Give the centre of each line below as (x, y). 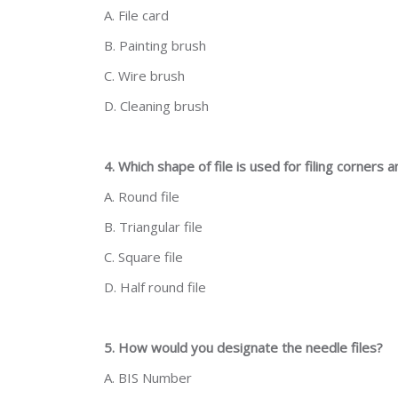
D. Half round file (155, 287)
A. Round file (142, 196)
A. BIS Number (148, 378)
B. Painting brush (155, 45)
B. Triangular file (153, 227)
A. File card (136, 15)
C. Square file (143, 257)
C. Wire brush (144, 76)
